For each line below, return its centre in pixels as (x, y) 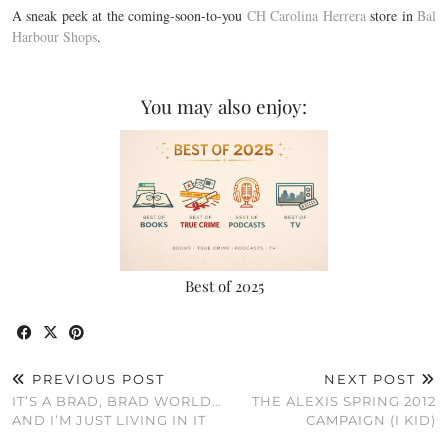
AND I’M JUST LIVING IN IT (109, 419)
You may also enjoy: (224, 106)
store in (394, 15)
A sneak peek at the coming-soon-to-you (129, 15)
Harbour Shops (54, 36)
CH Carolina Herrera (308, 15)
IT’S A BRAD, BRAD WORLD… (116, 400)
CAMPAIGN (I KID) (371, 419)
